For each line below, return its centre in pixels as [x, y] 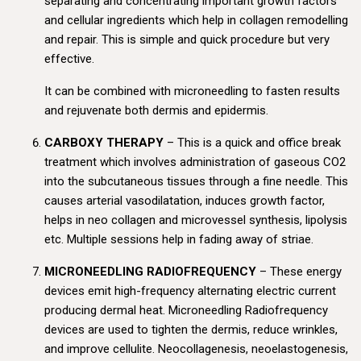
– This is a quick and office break [252, 143]
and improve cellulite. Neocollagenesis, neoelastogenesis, [196, 349]
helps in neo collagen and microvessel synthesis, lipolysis [196, 220]
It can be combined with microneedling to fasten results [192, 91]
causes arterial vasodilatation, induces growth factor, [185, 201]
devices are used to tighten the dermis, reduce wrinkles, [191, 330]
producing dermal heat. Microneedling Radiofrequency [186, 311]
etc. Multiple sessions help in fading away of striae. [179, 240]
